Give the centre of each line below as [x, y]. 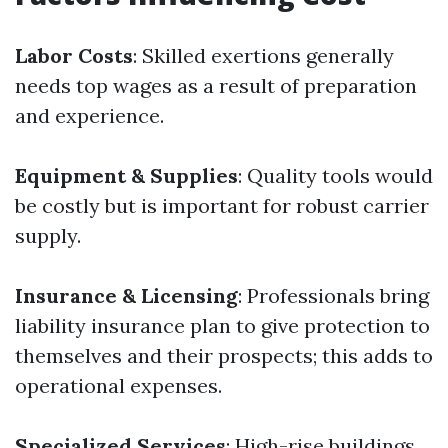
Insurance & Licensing [126, 295]
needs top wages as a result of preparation [216, 85]
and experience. [89, 115]
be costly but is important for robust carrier [222, 205]
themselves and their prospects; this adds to [224, 355]
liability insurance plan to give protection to [222, 325]
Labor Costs [74, 55]
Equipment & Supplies [126, 175]
